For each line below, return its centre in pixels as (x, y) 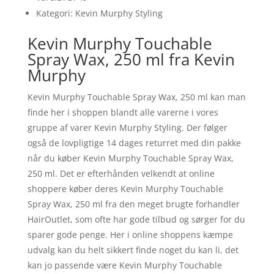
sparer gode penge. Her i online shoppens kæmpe (130, 235)
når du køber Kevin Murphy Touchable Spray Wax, (130, 158)
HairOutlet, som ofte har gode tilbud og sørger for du (136, 220)
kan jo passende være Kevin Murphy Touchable (124, 265)
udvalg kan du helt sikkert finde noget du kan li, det (133, 250)
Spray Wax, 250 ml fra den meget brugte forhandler (133, 204)
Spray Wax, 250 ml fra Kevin (131, 60)
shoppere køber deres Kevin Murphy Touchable (125, 189)
